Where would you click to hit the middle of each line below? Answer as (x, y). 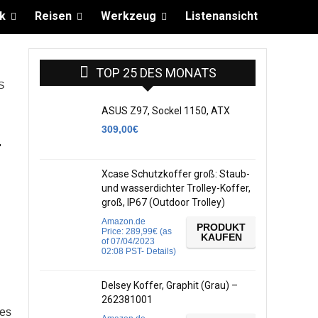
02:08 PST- (124, 251)
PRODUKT (221, 227)
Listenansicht (221, 16)
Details (160, 251)
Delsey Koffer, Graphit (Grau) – (170, 285)
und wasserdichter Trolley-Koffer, (176, 188)
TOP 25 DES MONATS (156, 73)
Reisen (53, 16)
